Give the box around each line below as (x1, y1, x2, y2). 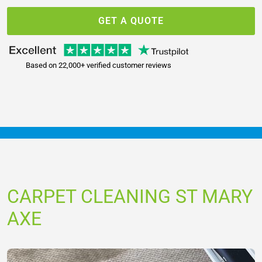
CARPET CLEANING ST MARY (7, 185, 253, 208)
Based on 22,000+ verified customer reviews (26, 60, 171, 70)
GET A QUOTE (98, 15, 164, 26)
